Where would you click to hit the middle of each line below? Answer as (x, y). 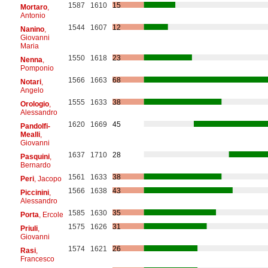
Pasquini (35, 156)
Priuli (29, 228)
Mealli (30, 134)
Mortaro (33, 7)
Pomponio (37, 68)
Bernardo (35, 165)
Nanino (32, 29)
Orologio (34, 104)
